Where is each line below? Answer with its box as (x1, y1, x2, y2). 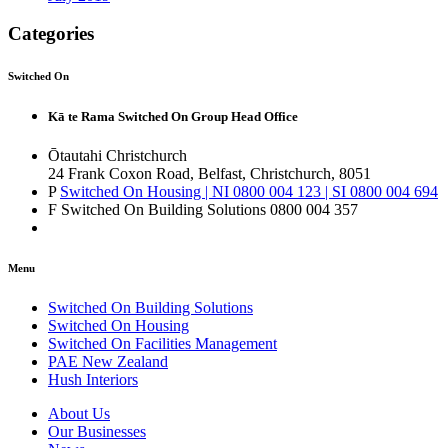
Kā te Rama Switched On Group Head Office (48, 109, 298, 125)
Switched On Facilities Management (48, 335, 277, 353)
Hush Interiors (48, 371, 138, 389)
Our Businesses (48, 423, 146, 441)
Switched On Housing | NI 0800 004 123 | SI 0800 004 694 (60, 183, 438, 201)
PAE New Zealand (48, 353, 168, 371)
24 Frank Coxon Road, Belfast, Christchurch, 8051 (48, 165, 371, 183)
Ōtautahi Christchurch (48, 147, 187, 165)
